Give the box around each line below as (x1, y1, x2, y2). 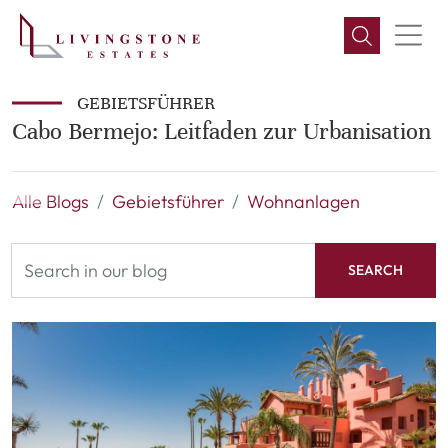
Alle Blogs (12, 190, 89, 213)
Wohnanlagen (247, 190, 360, 213)
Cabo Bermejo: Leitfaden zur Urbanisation (12, 117, 431, 146)
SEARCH (348, 261, 403, 279)
